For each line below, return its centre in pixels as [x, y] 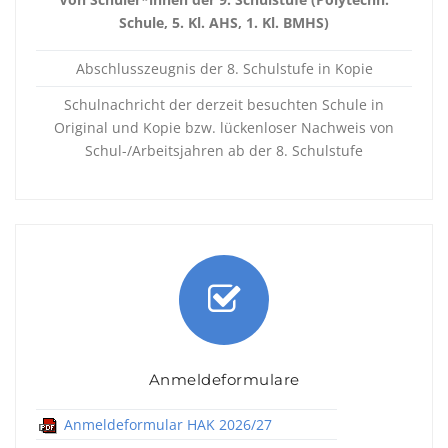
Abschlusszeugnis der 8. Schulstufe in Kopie [224, 68]
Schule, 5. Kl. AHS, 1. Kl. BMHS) [224, 22]
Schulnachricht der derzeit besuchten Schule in [224, 104]
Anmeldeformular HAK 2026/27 [168, 424]
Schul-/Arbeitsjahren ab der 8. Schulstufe [224, 150]
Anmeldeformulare [224, 379]
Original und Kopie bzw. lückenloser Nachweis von [224, 127]
